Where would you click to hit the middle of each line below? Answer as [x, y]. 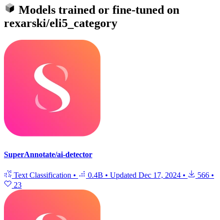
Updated [124, 175]
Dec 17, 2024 [160, 175]
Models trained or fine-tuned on [97, 10]
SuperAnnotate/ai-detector [48, 155]
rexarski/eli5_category [61, 23]
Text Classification [42, 175]
